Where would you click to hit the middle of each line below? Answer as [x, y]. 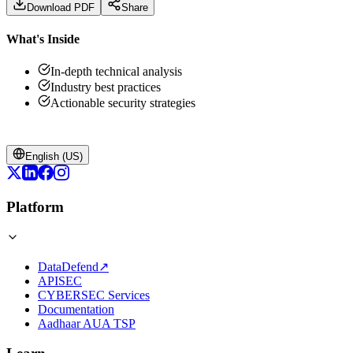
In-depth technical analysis [116, 72]
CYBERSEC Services [94, 295]
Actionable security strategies [123, 103]
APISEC [60, 281]
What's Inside [43, 39]
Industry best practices [106, 87]
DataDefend [68, 266]
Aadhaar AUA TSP [87, 323]
